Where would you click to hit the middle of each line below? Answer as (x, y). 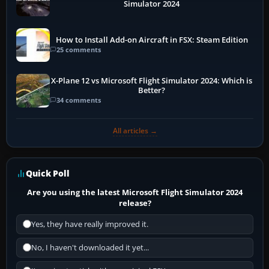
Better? (152, 91)
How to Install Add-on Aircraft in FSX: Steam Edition (152, 40)
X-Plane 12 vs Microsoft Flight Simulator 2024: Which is (152, 81)
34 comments (79, 100)
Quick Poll (48, 173)
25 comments (79, 50)
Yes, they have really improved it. (90, 224)
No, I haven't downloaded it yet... (90, 247)
